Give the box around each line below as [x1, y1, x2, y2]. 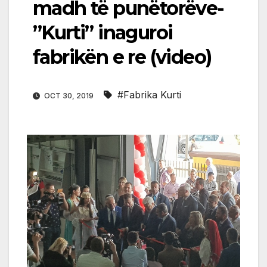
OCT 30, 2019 [42, 91, 95, 100]
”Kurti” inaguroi [33, 20, 173, 44]
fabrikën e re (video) [33, 45, 212, 69]
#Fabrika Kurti [117, 88, 181, 101]
